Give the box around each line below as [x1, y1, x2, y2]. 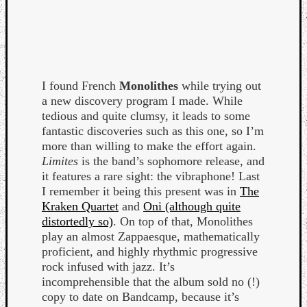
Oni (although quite [143, 199, 241, 213]
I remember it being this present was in [42, 184, 240, 198]
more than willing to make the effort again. [42, 138, 256, 153]
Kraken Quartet [42, 199, 119, 213]
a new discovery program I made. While [42, 93, 243, 108]
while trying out [178, 78, 261, 93]
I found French [42, 78, 119, 93]
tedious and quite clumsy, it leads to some [42, 108, 250, 123]
